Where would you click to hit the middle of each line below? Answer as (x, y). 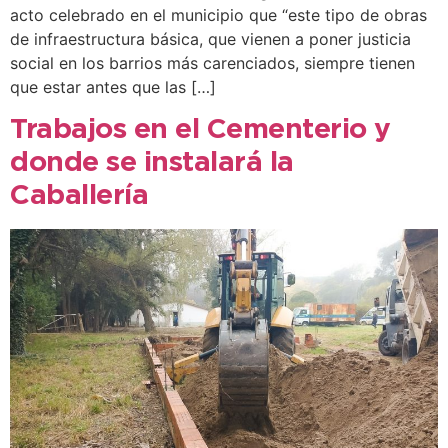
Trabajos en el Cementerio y (200, 129)
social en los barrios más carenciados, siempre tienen (212, 63)
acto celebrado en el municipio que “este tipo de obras (218, 15)
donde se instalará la (152, 162)
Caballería (79, 195)
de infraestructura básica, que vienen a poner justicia (210, 39)
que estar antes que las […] (113, 87)
